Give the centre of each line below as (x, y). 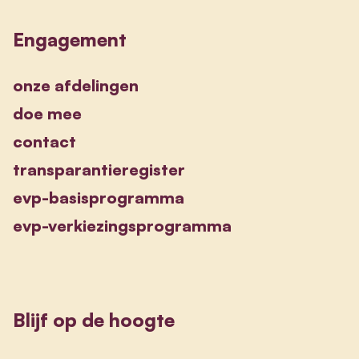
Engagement (70, 39)
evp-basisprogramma (99, 197)
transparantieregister (99, 169)
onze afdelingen (76, 85)
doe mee (47, 113)
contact (44, 141)
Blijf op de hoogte (94, 319)
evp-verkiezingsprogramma (122, 225)
